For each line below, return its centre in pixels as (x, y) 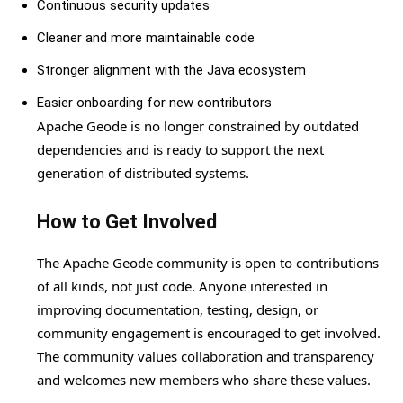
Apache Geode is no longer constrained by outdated (198, 126)
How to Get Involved (127, 222)
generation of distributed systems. (143, 173)
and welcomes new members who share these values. (204, 380)
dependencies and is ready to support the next (180, 150)
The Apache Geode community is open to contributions (208, 263)
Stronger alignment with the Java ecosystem (171, 71)
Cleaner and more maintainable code (146, 38)
